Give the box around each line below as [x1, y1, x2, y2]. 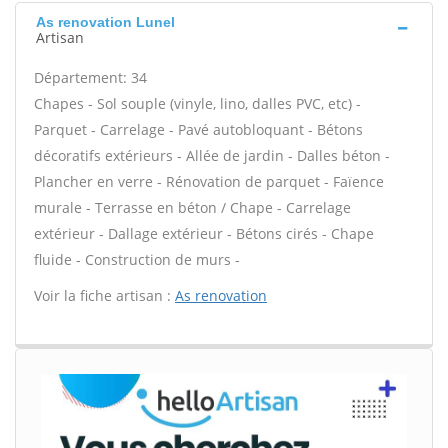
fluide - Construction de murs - [34, 250, 240, 269]
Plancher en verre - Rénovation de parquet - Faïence [34, 172, 384, 191]
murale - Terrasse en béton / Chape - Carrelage [34, 198, 351, 217]
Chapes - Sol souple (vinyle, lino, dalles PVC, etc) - [34, 94, 361, 113]
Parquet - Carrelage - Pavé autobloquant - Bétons [34, 120, 363, 139]
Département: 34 [34, 68, 147, 87]
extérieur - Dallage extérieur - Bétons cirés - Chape [34, 224, 374, 243]
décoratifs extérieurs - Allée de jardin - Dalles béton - [34, 146, 390, 165]
